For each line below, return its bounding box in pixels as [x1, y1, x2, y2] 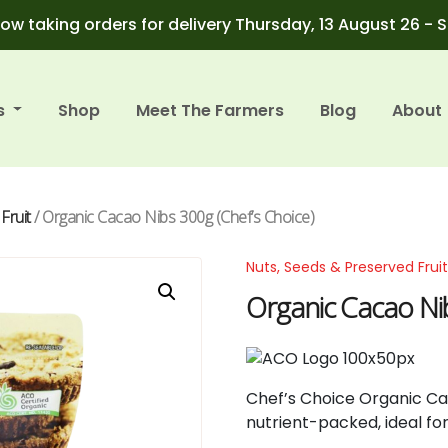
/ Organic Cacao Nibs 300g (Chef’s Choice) [30, 206, 315, 228]
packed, [318, 410, 386, 434]
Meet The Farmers [136, 98, 285, 122]
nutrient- [246, 410, 319, 434]
